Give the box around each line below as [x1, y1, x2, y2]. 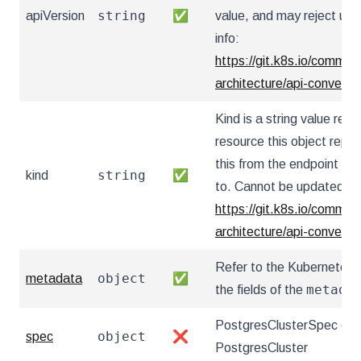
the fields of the [215, 283, 306, 297]
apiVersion [26, 9, 85, 23]
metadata [26, 272, 82, 285]
